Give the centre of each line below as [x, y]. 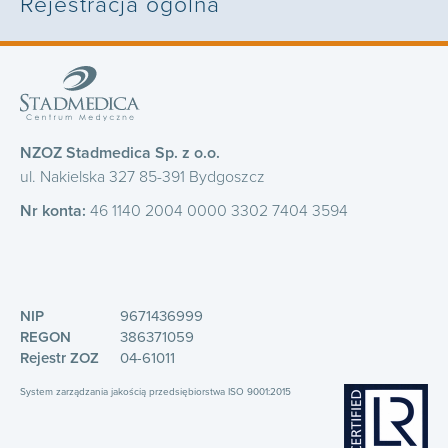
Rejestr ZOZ [59, 357]
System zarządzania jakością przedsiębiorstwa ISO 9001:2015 [155, 391]
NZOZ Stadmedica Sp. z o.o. [120, 152]
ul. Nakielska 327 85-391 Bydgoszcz [142, 176]
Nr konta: [53, 210]
